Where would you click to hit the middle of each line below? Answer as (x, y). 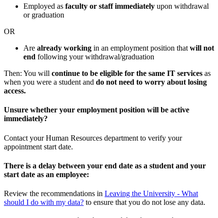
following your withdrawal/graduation (96, 57)
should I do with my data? (44, 202)
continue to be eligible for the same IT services (127, 73)
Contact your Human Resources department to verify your (93, 138)
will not (202, 48)
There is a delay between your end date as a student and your (105, 165)
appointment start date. (38, 146)
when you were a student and (50, 82)
